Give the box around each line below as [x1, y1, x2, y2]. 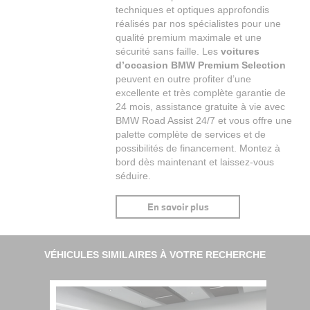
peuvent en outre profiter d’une [116, 73, 252, 85]
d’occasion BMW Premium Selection [116, 60, 286, 71]
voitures [221, 46, 260, 57]
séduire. [116, 170, 152, 182]
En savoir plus [147, 200, 209, 213]
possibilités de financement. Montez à [116, 143, 281, 154]
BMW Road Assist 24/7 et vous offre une [116, 115, 293, 127]
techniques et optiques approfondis [116, 4, 270, 16]
